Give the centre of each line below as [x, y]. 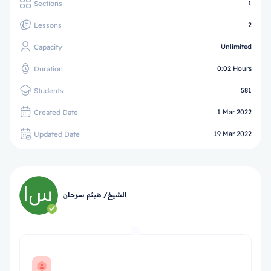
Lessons [48, 25]
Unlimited [236, 47]
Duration [48, 68]
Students [49, 90]
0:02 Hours [234, 68]
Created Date [56, 112]
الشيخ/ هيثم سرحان [95, 195]
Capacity [48, 47]
